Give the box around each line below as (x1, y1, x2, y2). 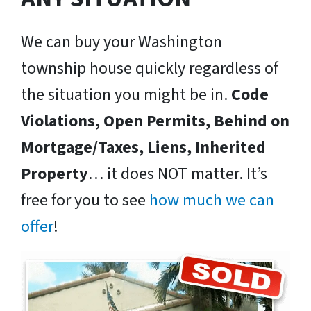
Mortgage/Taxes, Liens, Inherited (21, 135, 266, 160)
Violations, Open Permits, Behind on (21, 109, 289, 134)
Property (21, 162, 88, 187)
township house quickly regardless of (21, 56, 278, 81)
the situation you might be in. (21, 83, 231, 108)
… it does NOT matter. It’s (88, 162, 267, 187)
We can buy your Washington (21, 30, 222, 55)
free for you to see (21, 188, 149, 213)
